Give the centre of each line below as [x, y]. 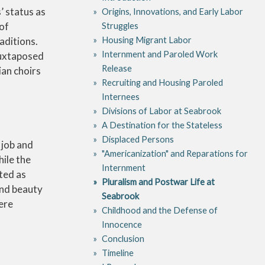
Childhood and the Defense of [160, 210]
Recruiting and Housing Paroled [162, 82]
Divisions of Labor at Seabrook [161, 111]
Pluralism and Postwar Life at [158, 182]
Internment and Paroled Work [160, 54]
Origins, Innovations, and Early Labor [172, 11]
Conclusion [123, 238]
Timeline [118, 253]
